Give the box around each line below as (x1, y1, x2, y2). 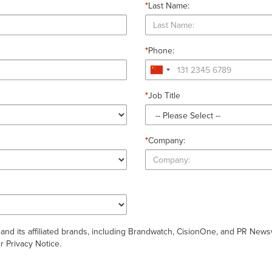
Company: (148, 134, 185, 146)
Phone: (148, 44, 174, 56)
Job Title (148, 89, 180, 101)
